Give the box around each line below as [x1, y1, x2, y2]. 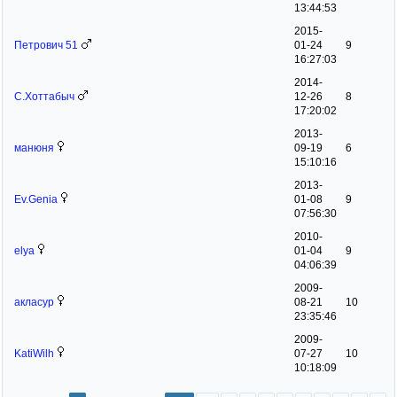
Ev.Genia [14, 192, 58, 206]
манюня [14, 141, 54, 154]
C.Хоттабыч [14, 90, 74, 103]
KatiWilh [14, 346, 54, 360]
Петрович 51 [14, 38, 78, 51]
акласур [14, 295, 54, 308]
